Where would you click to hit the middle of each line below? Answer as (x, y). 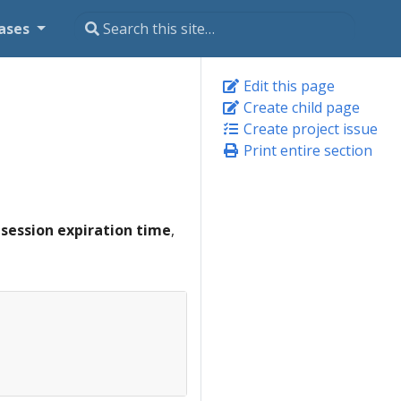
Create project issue (309, 129)
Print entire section (306, 150)
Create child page (300, 107)
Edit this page (287, 86)
